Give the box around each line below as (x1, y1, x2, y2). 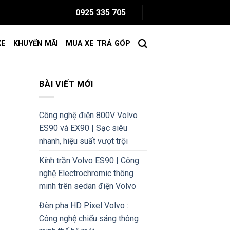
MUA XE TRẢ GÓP (65, 39, 131, 48)
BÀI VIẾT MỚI (39, 79, 93, 89)
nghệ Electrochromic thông (39, 168, 133, 178)
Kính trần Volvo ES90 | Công (39, 155, 139, 165)
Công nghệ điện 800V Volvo (39, 110, 138, 120)
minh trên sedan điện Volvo (39, 181, 136, 191)
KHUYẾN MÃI (13, 39, 59, 48)
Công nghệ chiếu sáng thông (39, 213, 139, 223)
